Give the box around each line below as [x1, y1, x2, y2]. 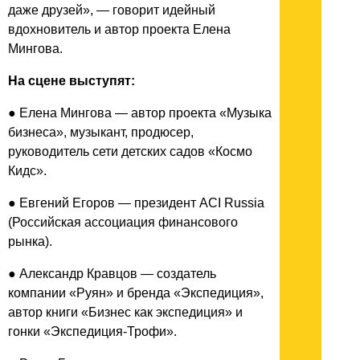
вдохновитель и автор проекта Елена [8, 22, 231, 36]
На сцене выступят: [8, 73, 135, 88]
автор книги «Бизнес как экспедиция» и [8, 305, 243, 319]
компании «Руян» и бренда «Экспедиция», [8, 285, 264, 300]
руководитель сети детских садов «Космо [8, 144, 252, 158]
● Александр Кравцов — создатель [8, 266, 216, 280]
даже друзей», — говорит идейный [8, 2, 215, 17]
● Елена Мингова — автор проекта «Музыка [8, 105, 272, 120]
